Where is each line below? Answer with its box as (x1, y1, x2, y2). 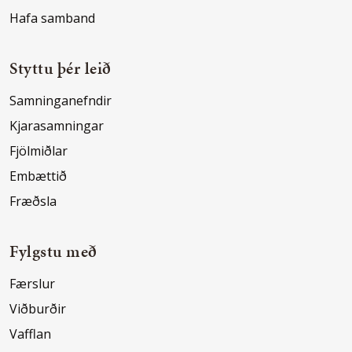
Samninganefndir (9, 92, 112, 110)
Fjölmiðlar (9, 142, 68, 160)
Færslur (9, 275, 55, 293)
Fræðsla (9, 192, 57, 211)
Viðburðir (9, 300, 66, 318)
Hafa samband (9, 9, 95, 27)
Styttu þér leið (9, 57, 112, 80)
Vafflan (9, 325, 51, 343)
